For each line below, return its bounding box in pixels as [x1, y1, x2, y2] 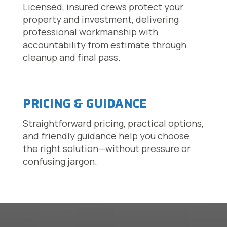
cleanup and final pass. [22, 51, 121, 64]
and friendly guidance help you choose [22, 130, 190, 142]
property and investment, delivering [22, 13, 179, 26]
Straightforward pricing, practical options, [22, 117, 204, 130]
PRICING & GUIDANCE [22, 94, 147, 114]
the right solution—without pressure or [22, 142, 191, 155]
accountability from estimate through [22, 39, 186, 51]
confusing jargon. [22, 155, 97, 168]
